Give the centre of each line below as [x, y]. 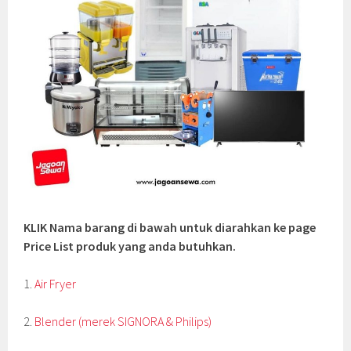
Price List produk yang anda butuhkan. [130, 246]
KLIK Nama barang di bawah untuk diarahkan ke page [170, 227]
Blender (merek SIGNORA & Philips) [123, 321]
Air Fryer [56, 283]
